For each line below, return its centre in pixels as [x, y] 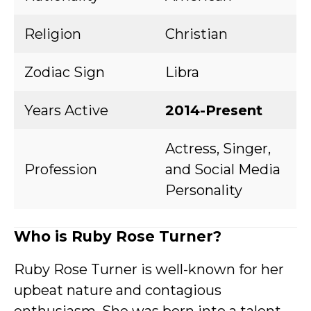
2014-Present [214, 110]
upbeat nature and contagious [118, 290]
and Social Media [223, 169]
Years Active [66, 110]
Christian [196, 34]
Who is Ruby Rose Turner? [118, 236]
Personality [204, 190]
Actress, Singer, [218, 149]
